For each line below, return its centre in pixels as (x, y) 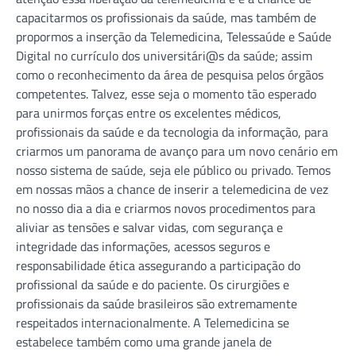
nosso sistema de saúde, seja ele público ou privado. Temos (173, 170)
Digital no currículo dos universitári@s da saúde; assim (164, 55)
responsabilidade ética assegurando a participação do (158, 265)
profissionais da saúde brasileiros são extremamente (157, 303)
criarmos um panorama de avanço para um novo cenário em (177, 151)
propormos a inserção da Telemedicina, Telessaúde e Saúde (174, 36)
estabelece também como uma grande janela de (144, 341)
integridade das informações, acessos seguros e (143, 246)
